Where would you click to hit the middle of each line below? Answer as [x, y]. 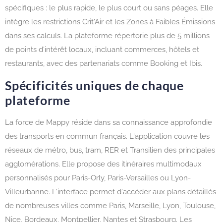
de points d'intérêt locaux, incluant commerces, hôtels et [102, 50]
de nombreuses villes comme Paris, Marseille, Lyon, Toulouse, [110, 205]
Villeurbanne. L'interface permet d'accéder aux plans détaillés [111, 192]
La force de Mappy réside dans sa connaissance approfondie [109, 122]
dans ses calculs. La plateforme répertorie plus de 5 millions [107, 36]
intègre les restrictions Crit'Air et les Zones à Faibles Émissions [110, 22]
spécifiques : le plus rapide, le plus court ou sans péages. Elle [109, 8]
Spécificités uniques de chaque [94, 85]
